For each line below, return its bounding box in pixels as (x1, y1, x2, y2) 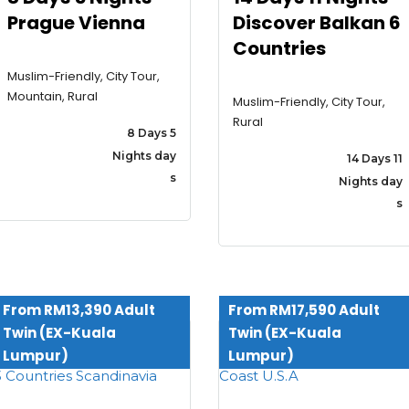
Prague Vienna (6, 9, 145, 36)
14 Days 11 (346, 151, 403, 165)
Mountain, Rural (6, 87, 98, 105)
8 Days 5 (127, 125, 176, 140)
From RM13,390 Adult (2, 300, 155, 320)
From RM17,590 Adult (228, 300, 380, 320)
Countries (233, 35, 326, 61)
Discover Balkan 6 (233, 9, 401, 36)
